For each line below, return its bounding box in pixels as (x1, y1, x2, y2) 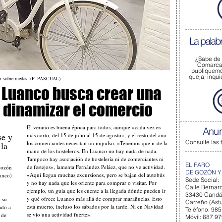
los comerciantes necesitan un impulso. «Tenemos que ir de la (27, 139, 167, 147)
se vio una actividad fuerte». (27, 211, 92, 218)
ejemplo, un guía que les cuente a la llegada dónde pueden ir (27, 187, 166, 194)
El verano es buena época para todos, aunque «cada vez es (27, 123, 161, 131)
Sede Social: (185, 176, 219, 183)
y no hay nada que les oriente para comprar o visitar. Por (27, 179, 157, 186)
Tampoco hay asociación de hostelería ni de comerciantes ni (27, 155, 164, 163)
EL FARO (185, 161, 210, 168)
